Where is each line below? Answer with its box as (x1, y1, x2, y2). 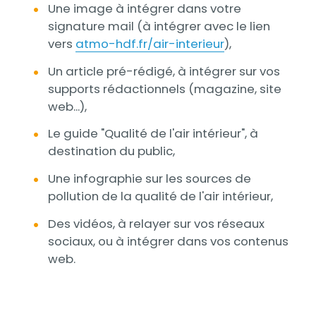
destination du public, (47, 142, 175, 160)
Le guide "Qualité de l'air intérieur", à (47, 125, 258, 142)
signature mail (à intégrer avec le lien (47, 17, 270, 35)
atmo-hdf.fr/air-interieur (75, 35, 224, 52)
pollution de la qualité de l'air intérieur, (47, 188, 273, 205)
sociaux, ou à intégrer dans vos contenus (47, 233, 288, 250)
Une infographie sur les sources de (47, 170, 251, 188)
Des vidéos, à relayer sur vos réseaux (47, 215, 265, 233)
